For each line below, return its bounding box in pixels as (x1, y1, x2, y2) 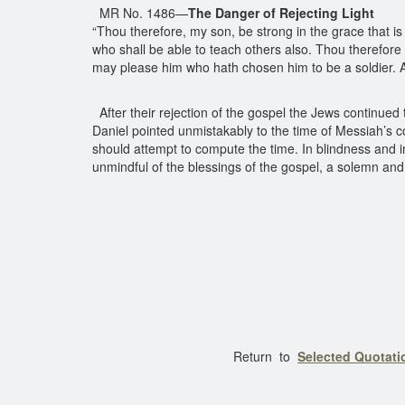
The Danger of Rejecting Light (188, 4, 374, 22)
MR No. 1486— (92, 4, 188, 22)
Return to (92, 347, 297, 365)
